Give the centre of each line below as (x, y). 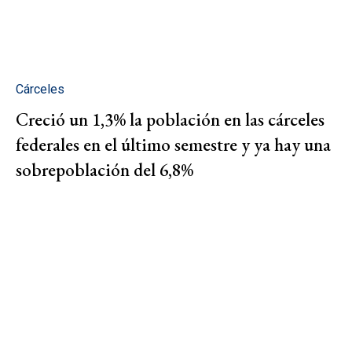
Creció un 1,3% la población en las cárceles (170, 120)
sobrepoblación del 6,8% (104, 170)
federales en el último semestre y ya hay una (173, 145)
